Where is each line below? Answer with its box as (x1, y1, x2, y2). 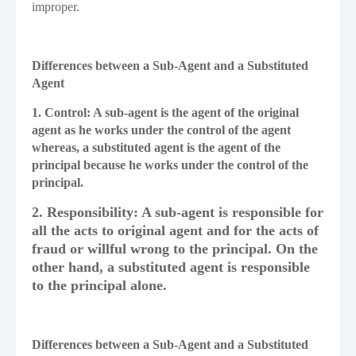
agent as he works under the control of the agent (32, 123, 291, 137)
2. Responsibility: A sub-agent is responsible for (32, 204, 323, 221)
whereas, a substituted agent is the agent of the (32, 141, 281, 155)
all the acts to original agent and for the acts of (32, 222, 319, 239)
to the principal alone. (32, 277, 167, 294)
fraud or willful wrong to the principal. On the (32, 241, 318, 257)
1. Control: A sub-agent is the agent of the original (32, 106, 299, 120)
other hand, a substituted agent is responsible (32, 259, 310, 276)
